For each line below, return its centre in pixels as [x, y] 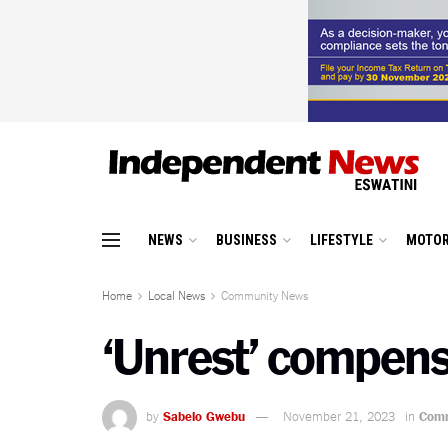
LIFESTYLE [341, 239]
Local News [176, 294]
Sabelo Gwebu [204, 414]
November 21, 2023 [339, 414]
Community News [264, 294]
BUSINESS [246, 239]
